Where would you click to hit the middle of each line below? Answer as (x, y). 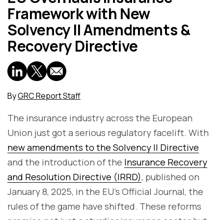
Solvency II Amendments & (99, 30)
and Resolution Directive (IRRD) (74, 177)
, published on (170, 177)
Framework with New (79, 14)
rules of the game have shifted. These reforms (104, 206)
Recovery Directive (73, 46)
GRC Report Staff (49, 96)
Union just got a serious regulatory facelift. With (108, 133)
